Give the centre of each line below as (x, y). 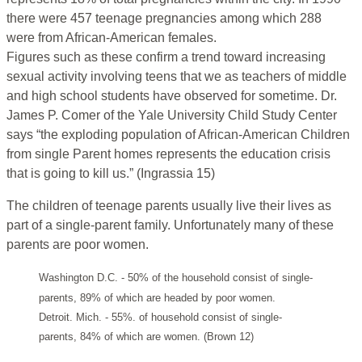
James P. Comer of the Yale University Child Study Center (172, 116)
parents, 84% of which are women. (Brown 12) (146, 337)
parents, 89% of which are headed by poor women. (157, 298)
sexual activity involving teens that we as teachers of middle (177, 77)
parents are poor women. (78, 245)
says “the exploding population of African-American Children (178, 135)
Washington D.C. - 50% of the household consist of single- (176, 278)
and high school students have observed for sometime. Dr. (172, 96)
